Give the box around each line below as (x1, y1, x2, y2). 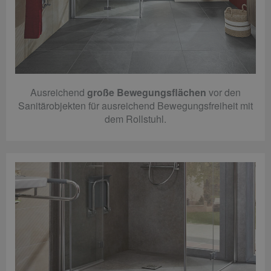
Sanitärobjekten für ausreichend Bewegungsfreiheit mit (18, 99, 253, 113)
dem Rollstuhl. (105, 112, 166, 126)
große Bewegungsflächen (87, 85, 206, 100)
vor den (206, 85, 241, 100)
